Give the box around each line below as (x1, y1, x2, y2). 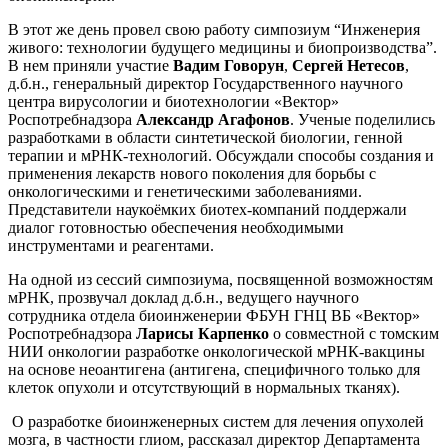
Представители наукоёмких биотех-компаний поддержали (8, 200, 407, 218)
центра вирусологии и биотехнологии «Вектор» (8, 92, 339, 110)
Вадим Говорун (173, 56, 284, 74)
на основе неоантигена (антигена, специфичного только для (8, 360, 420, 378)
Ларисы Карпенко (136, 324, 269, 342)
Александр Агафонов (136, 110, 290, 128)
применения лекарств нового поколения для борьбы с (8, 164, 376, 182)
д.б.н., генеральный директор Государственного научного (8, 74, 403, 92)
